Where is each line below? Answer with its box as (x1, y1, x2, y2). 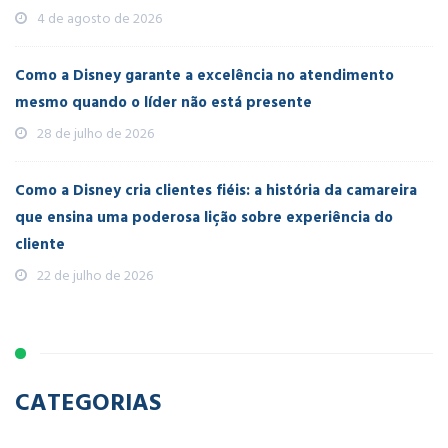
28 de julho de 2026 (37, 122, 154, 145)
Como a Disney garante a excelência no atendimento (15, 63, 394, 88)
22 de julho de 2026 (37, 264, 153, 287)
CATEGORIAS (15, 383, 161, 419)
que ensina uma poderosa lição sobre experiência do (15, 205, 393, 230)
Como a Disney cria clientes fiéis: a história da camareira (15, 178, 417, 203)
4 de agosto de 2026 (37, 7, 162, 30)
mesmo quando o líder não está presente (15, 90, 312, 115)
